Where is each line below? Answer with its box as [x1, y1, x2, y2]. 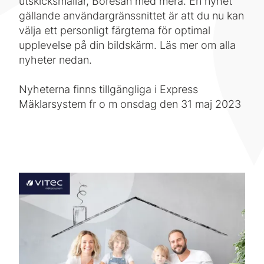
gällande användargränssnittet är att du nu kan [19, 9, 244, 22]
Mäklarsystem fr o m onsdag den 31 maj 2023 [19, 98, 241, 110]
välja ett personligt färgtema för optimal [19, 24, 210, 37]
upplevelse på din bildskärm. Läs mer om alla [19, 39, 236, 51]
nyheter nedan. [19, 54, 92, 66]
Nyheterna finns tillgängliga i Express [19, 83, 198, 95]
